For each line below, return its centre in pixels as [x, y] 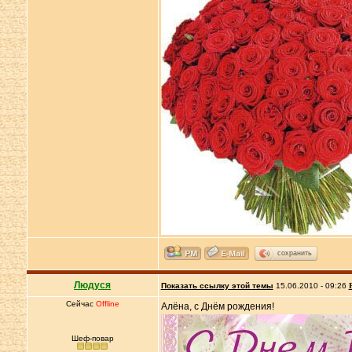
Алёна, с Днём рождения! [217, 306]
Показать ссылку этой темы [217, 286]
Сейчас [81, 304]
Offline [107, 304]
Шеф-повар [92, 338]
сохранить [294, 253]
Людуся [93, 285]
